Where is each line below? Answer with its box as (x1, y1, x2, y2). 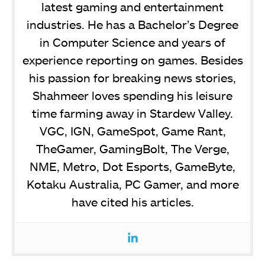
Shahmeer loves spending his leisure (33, 88, 232, 102)
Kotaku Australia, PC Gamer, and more (26, 176, 239, 191)
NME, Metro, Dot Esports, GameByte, (30, 159, 235, 173)
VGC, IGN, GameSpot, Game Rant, (39, 123, 226, 138)
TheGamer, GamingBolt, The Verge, (35, 141, 230, 156)
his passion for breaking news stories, (29, 70, 236, 85)
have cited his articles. (71, 194, 194, 209)
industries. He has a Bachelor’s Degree (27, 17, 238, 31)
